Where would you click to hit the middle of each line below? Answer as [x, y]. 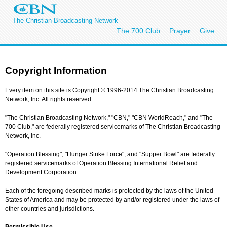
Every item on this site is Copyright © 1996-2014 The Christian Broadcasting [109, 90]
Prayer [180, 31]
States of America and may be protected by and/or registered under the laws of [112, 199]
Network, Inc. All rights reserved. [49, 99]
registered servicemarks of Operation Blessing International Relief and [101, 163]
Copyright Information [56, 70]
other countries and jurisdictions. [50, 209]
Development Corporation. [42, 172]
